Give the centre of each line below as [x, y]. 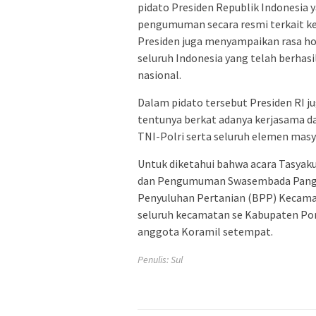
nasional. [159, 75]
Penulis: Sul [160, 260]
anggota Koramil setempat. [205, 232]
